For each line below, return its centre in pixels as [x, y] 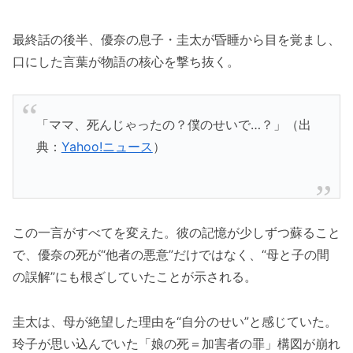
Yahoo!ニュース [107, 146]
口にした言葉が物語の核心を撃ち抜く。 [126, 61]
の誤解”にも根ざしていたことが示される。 [135, 276]
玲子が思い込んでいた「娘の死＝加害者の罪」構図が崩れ [176, 343]
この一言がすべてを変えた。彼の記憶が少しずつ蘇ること [176, 232]
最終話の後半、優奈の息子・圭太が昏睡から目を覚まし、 [176, 39]
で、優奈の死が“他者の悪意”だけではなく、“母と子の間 [171, 254]
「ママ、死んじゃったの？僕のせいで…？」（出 [173, 124]
